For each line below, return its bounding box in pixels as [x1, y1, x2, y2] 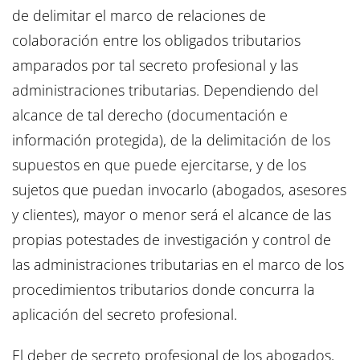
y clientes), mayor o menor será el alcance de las [12, 205, 331, 225]
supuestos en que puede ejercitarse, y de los [12, 155, 306, 175]
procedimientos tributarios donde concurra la [12, 280, 315, 300]
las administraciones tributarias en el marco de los [12, 255, 344, 275]
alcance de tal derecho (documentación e [12, 105, 288, 125]
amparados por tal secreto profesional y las [12, 55, 298, 76]
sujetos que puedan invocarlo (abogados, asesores [12, 180, 346, 200]
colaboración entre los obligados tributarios [12, 31, 301, 51]
